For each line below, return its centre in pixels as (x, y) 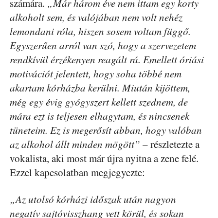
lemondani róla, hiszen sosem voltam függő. (100, 31)
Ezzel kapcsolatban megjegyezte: (77, 172)
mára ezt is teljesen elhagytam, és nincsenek (100, 116)
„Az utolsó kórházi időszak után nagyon (93, 199)
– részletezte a (170, 144)
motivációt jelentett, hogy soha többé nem (96, 73)
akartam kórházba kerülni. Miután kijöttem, (100, 88)
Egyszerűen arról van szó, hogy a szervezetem (103, 45)
